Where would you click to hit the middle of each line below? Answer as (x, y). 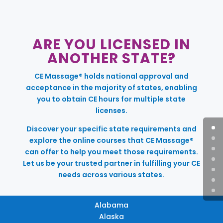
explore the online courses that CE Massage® (111, 140)
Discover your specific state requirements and (111, 129)
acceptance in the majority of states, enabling (111, 87)
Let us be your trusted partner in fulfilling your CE (111, 163)
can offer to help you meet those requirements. (111, 152)
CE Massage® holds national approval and (111, 76)
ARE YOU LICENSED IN (111, 44)
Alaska (111, 216)
